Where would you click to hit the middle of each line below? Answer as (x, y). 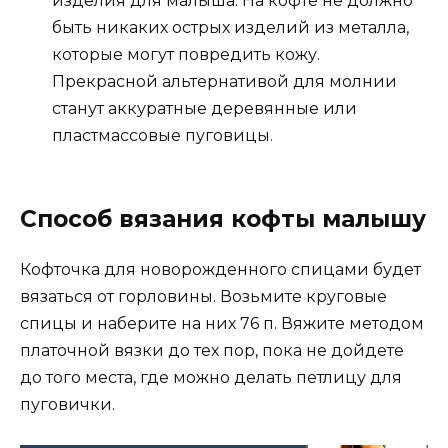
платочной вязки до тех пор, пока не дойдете (212, 350)
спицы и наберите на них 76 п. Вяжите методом (222, 323)
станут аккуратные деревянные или (204, 108)
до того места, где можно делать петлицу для (211, 377)
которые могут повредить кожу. (186, 54)
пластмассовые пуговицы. (162, 135)
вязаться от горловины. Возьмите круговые (203, 296)
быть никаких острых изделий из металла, (230, 27)
